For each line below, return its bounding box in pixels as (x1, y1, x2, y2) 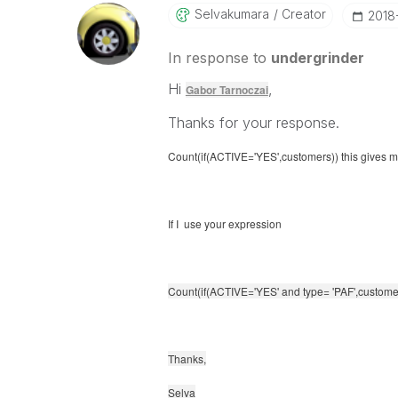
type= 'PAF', (302, 283, 358, 298)
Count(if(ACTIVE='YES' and (167, 283, 303, 298)
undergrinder (270, 49, 364, 67)
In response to (167, 49, 271, 67)
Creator (277, 6, 326, 21)
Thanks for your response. (167, 114, 339, 131)
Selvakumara (194, 6, 269, 21)
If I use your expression (167, 216, 282, 231)
